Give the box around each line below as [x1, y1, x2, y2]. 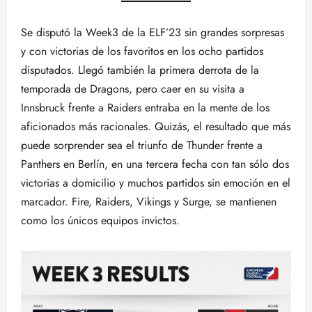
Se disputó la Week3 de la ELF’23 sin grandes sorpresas [21, 24, 284, 40]
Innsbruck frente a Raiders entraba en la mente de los [21, 100, 270, 116]
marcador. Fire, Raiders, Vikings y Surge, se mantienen [21, 194, 276, 210]
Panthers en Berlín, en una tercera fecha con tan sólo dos [21, 156, 289, 172]
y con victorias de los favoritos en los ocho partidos [21, 43, 263, 59]
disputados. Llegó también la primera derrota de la [21, 62, 259, 78]
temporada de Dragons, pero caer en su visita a [21, 81, 244, 97]
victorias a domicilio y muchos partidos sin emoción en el [21, 175, 290, 191]
